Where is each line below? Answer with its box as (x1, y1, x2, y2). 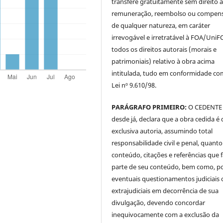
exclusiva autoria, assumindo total (111, 126, 213, 135)
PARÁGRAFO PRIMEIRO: (111, 102, 187, 111)
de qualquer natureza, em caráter (111, 20, 211, 30)
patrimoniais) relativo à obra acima (111, 56, 215, 66)
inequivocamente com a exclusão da (111, 210, 220, 219)
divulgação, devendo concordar (111, 198, 206, 207)
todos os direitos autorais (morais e (111, 44, 217, 54)
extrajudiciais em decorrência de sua (111, 186, 219, 195)
